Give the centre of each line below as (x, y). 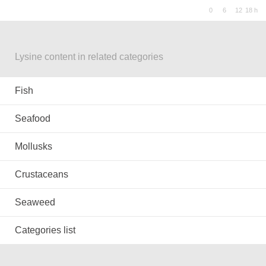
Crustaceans (42, 174)
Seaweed (35, 202)
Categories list (45, 230)
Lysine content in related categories (89, 57)
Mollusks (34, 146)
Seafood (33, 118)
